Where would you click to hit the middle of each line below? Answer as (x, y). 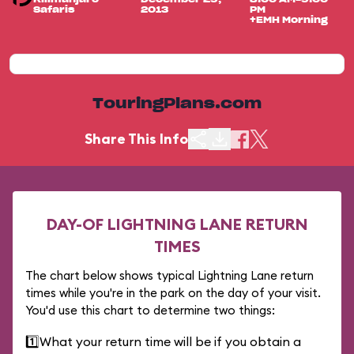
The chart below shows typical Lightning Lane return (169, 275)
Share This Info (136, 139)
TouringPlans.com (177, 104)
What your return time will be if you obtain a (170, 341)
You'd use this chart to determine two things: (150, 310)
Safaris (53, 10)
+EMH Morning (288, 20)
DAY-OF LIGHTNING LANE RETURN (177, 224)
